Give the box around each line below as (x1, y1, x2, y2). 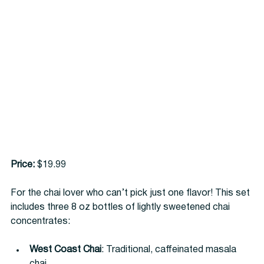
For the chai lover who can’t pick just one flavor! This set (11, 189, 252, 198)
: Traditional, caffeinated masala (101, 246, 239, 255)
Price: (11, 161, 35, 170)
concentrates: (11, 217, 70, 226)
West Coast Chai (29, 246, 101, 255)
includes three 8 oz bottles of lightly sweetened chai (11, 203, 232, 212)
